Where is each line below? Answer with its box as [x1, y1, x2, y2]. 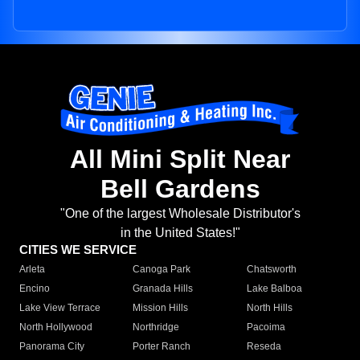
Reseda [246, 341, 281, 353]
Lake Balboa [246, 283, 302, 295]
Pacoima [246, 321, 285, 333]
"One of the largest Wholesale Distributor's [59, 207, 301, 221]
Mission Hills [133, 302, 189, 314]
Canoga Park [133, 264, 191, 276]
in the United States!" [120, 226, 240, 240]
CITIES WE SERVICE [19, 243, 137, 257]
